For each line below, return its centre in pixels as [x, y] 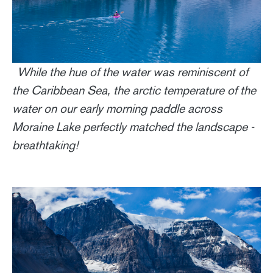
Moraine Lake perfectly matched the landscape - [133, 126]
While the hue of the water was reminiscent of [133, 72]
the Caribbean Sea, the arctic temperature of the [134, 90]
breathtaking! [45, 145]
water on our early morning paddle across [117, 108]
